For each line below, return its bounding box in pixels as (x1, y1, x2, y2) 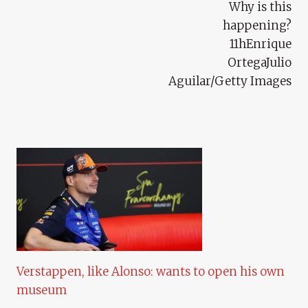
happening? (223, 17, 291, 33)
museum (16, 283, 67, 298)
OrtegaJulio (228, 54, 291, 70)
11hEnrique (230, 36, 291, 52)
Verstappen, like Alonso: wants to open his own (16, 264, 285, 280)
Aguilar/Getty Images (168, 73, 291, 89)
